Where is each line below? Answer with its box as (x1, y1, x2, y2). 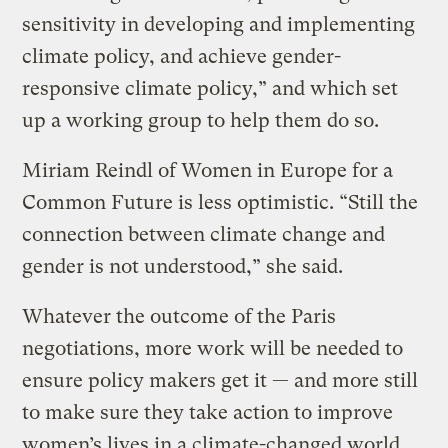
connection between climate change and (22, 222, 386, 246)
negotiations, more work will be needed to (22, 336, 404, 360)
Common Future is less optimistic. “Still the (22, 190, 419, 214)
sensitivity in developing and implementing (22, 12, 416, 36)
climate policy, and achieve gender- (22, 44, 342, 68)
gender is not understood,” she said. (22, 254, 344, 278)
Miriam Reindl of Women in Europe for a (22, 158, 394, 182)
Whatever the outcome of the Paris (22, 304, 337, 328)
